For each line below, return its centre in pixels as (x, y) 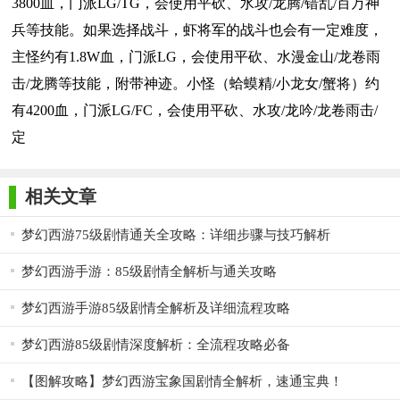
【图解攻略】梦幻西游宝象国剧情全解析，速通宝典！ (182, 382)
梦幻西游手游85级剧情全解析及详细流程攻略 (156, 308)
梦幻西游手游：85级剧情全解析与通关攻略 (149, 272)
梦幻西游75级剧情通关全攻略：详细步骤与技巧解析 (176, 235)
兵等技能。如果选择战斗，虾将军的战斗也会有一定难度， (197, 30)
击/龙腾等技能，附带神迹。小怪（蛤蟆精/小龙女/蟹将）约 (196, 84)
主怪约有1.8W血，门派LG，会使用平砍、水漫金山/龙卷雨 (196, 57)
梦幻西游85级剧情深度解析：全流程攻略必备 (156, 345)
